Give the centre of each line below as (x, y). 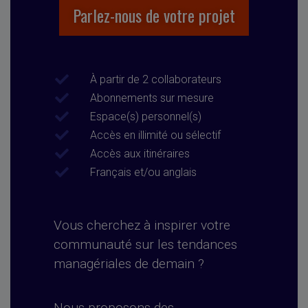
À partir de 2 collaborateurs (155, 80)
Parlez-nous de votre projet (154, 15)
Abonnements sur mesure (152, 98)
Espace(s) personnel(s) (145, 117)
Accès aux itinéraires (140, 154)
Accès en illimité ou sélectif (155, 135)
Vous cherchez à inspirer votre (142, 225)
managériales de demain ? (129, 264)
